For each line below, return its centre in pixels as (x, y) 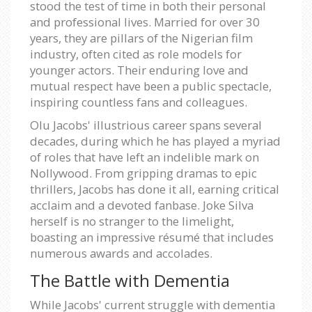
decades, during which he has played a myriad (155, 141)
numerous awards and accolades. (121, 253)
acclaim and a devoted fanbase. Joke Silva (142, 205)
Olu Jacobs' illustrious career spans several (146, 125)
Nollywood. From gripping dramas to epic (143, 173)
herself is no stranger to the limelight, (132, 221)
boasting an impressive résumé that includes (152, 237)
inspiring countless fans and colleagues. (139, 102)
